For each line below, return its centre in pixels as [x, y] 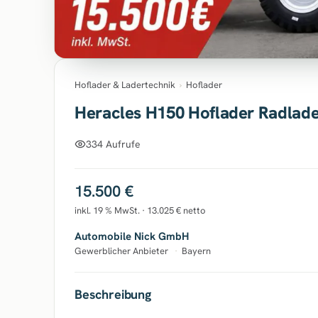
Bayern [196, 251]
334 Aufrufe [113, 144]
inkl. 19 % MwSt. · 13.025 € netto [140, 210]
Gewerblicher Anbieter [122, 251]
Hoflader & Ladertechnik [125, 85]
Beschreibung [113, 294]
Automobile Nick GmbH [132, 236]
